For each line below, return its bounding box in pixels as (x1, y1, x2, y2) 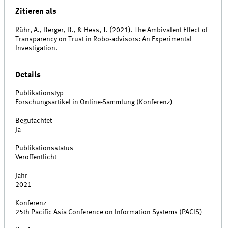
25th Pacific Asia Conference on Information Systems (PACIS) (15, 209, 203, 216)
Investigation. (15, 44, 58, 52)
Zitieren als (15, 7, 57, 16)
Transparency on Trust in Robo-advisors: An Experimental (15, 35, 192, 43)
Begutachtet (15, 117, 52, 125)
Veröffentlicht (15, 154, 57, 161)
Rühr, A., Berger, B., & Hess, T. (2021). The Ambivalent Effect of (15, 26, 208, 34)
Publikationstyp (15, 90, 64, 97)
